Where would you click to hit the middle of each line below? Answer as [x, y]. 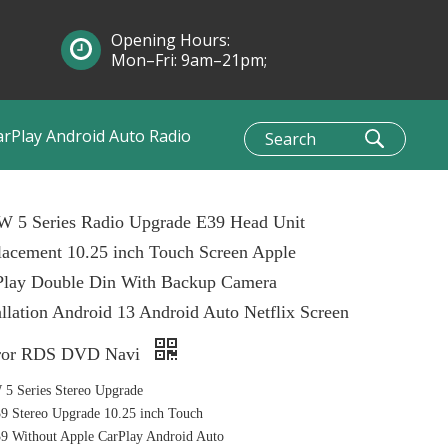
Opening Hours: [170, 40]
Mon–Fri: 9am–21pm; [189, 60]
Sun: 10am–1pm [170, 80]
